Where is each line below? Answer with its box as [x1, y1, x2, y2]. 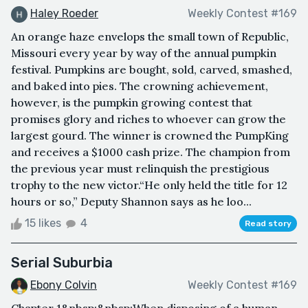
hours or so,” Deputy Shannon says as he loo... [11, 194, 252, 208]
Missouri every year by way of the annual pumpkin [11, 45, 276, 60]
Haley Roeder [30, 6, 98, 20]
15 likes [22, 216, 64, 230]
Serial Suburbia [11, 254, 113, 271]
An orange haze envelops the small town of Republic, [11, 29, 289, 43]
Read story [245, 218, 291, 228]
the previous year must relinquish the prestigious [11, 161, 269, 175]
